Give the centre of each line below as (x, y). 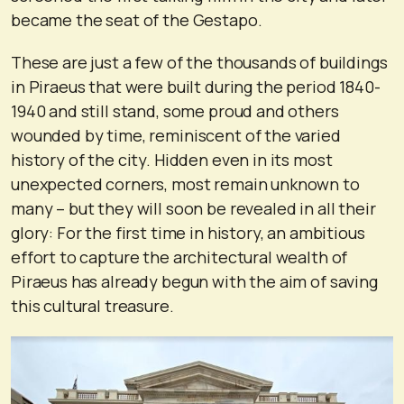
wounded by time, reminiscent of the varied (176, 135)
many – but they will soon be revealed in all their (193, 208)
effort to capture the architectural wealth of (179, 257)
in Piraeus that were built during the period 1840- (196, 86)
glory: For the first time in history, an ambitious (188, 232)
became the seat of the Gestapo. (137, 19)
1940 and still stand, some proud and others (175, 110)
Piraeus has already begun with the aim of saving (194, 281)
